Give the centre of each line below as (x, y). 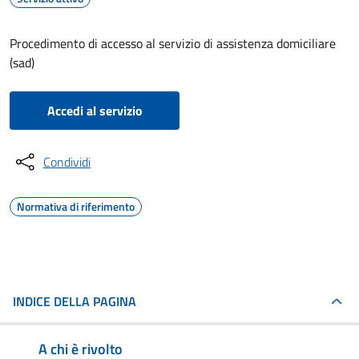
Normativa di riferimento (76, 206)
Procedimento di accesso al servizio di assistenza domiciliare (173, 43)
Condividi (67, 162)
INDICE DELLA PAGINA (75, 301)
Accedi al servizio (95, 111)
